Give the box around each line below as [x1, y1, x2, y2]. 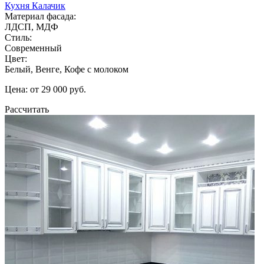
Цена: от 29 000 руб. [5, 84, 86, 94]
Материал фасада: [5, 11, 76, 21]
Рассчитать [5, 104, 49, 114]
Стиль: [5, 32, 32, 42]
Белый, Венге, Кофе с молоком [5, 64, 128, 74]
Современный [5, 42, 62, 53]
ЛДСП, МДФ [5, 21, 58, 32]
